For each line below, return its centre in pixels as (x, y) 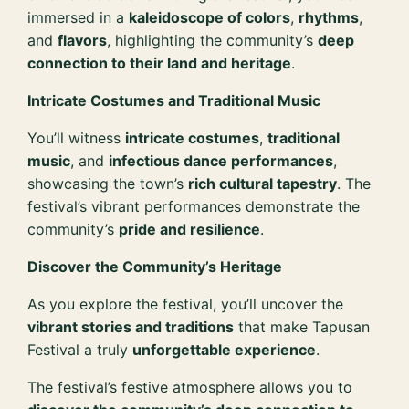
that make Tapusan (302, 327)
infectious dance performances (221, 161)
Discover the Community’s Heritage (155, 267)
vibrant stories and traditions (131, 327)
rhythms (329, 18)
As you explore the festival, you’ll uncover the (186, 304)
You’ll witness (77, 138)
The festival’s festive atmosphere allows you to (190, 388)
